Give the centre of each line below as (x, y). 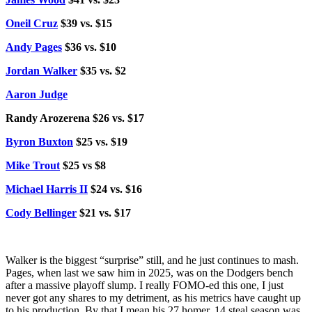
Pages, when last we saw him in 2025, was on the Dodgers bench (149, 272)
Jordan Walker (41, 70)
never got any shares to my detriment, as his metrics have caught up (153, 297)
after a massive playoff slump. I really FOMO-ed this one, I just (145, 285)
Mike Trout (33, 165)
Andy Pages (34, 47)
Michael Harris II (47, 189)
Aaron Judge (37, 94)
